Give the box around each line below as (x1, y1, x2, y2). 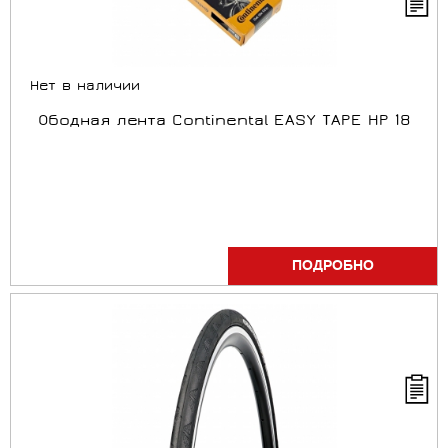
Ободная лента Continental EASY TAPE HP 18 (37, 112, 411, 132)
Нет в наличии (30, 79, 140, 96)
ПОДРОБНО (291, 256, 374, 276)
